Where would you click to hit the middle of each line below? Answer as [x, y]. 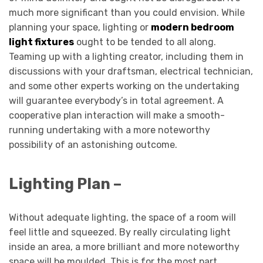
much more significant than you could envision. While [127, 12]
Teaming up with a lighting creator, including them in [126, 56]
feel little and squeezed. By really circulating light [120, 232]
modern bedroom [193, 27]
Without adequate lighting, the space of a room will [122, 218]
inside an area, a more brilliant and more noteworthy [124, 247]
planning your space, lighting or [80, 27]
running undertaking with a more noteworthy [109, 130]
